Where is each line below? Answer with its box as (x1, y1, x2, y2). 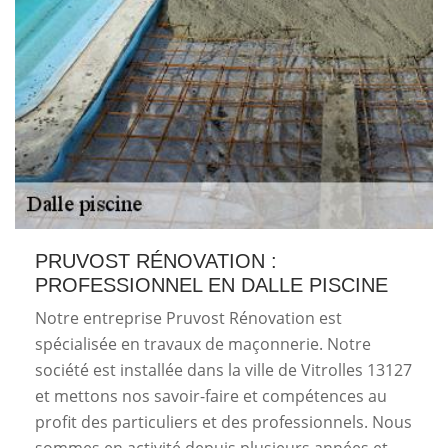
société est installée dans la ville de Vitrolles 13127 (35, 359, 412, 381)
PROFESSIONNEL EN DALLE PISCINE (35, 274, 388, 296)
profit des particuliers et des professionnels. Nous (35, 411, 412, 433)
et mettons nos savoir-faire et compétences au (35, 385, 387, 407)
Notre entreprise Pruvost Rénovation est (35, 307, 342, 329)
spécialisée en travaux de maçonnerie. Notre (35, 333, 371, 355)
